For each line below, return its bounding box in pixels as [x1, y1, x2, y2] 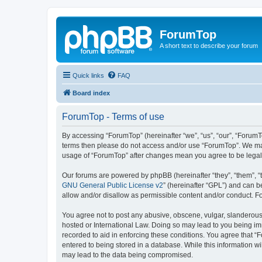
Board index [73, 89, 110, 96]
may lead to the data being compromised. [62, 250, 193, 259]
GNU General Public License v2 [62, 181, 163, 189]
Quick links [73, 71, 104, 79]
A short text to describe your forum [160, 42, 258, 49]
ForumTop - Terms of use [62, 111, 164, 122]
